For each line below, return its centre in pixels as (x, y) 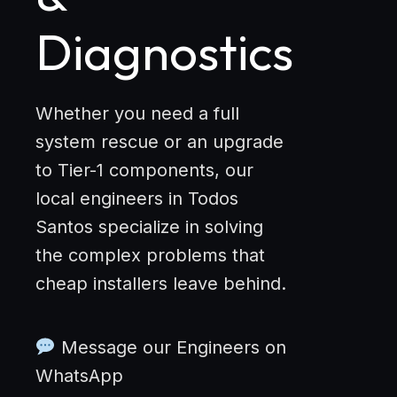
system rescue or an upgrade (160, 142)
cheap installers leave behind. (161, 284)
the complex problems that (150, 256)
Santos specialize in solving (149, 227)
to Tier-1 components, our (144, 171)
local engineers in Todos (137, 199)
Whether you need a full (137, 114)
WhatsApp (79, 376)
